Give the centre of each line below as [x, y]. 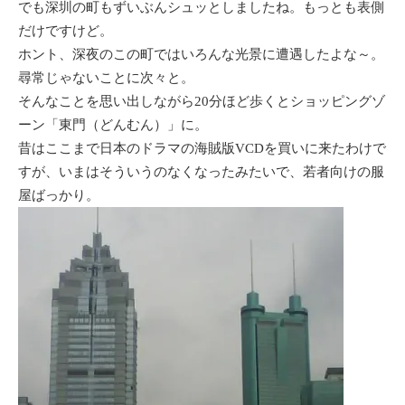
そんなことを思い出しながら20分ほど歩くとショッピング [195, 101]
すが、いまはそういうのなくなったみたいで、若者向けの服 [201, 172]
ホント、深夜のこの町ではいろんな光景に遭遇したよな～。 [201, 54]
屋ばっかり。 [59, 195]
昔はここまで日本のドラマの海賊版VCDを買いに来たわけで [202, 148]
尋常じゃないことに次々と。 [106, 78]
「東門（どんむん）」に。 [127, 125]
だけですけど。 [66, 31]
